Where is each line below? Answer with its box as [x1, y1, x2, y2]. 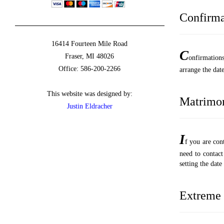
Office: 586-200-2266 [58, 65, 121, 73]
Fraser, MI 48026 [65, 52, 114, 60]
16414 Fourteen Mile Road [51, 40, 128, 48]
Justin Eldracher [66, 102, 112, 110]
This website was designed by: [46, 90, 132, 98]
